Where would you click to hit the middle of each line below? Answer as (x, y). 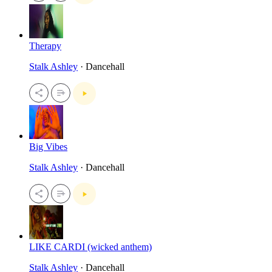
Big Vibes (48, 146)
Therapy (45, 46)
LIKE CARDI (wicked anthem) (90, 247)
